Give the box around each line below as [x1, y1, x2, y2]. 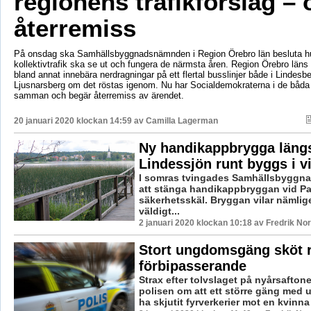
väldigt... [138, 205, 180, 217]
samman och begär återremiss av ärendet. [13, 90, 184, 101]
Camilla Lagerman [145, 115, 218, 126]
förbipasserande [138, 258, 246, 274]
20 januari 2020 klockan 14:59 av [13, 115, 146, 126]
